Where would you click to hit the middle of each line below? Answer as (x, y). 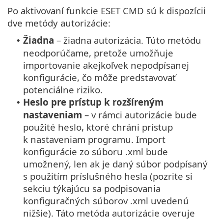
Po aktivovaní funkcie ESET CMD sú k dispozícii (107, 11)
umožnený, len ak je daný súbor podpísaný (115, 164)
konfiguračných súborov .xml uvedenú (106, 201)
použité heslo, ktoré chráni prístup (98, 127)
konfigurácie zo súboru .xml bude (96, 152)
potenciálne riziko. (63, 90)
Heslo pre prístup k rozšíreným (93, 102)
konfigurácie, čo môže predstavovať (99, 78)
